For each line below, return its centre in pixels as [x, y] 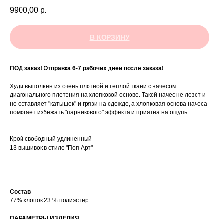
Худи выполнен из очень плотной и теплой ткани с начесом [93, 86]
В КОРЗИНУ [109, 37]
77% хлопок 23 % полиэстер [49, 201]
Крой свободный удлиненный [51, 139]
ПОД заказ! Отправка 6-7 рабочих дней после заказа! [87, 69]
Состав [20, 192]
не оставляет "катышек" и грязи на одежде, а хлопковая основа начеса [109, 104]
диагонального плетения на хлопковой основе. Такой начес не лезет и [108, 95]
